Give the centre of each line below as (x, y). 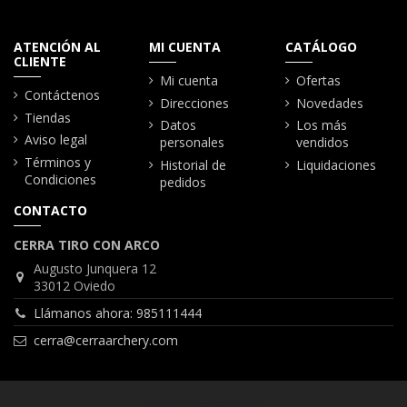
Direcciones (195, 103)
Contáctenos (62, 95)
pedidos (184, 182)
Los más (321, 125)
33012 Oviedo (75, 285)
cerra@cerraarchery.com (106, 340)
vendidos (322, 143)
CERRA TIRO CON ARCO (87, 244)
